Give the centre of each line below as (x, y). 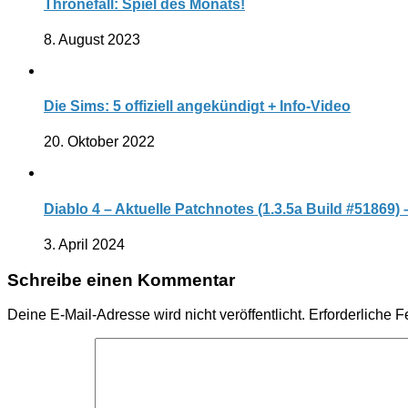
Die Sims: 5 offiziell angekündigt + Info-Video (197, 107)
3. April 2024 (84, 244)
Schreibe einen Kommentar (121, 280)
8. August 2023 (92, 39)
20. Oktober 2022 (99, 142)
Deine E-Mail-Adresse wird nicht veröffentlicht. (156, 315)
